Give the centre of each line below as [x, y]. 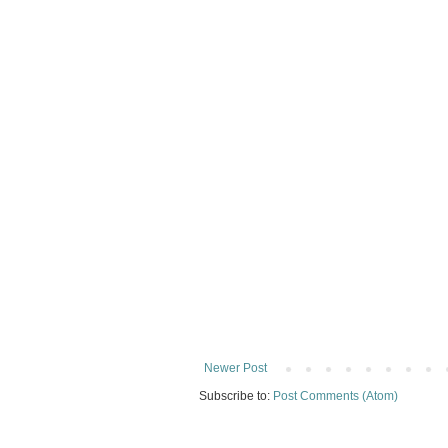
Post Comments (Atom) [335, 396]
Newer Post [235, 368]
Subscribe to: [236, 396]
